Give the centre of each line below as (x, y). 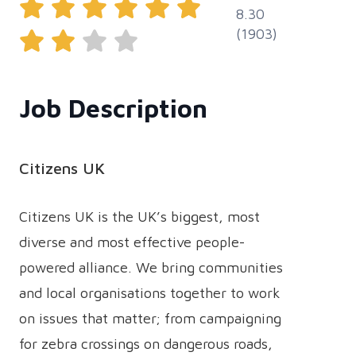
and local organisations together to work (150, 293)
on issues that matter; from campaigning (150, 318)
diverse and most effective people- (132, 242)
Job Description (113, 108)
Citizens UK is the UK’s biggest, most (139, 217)
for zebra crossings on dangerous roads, (146, 344)
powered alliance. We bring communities (151, 267)
